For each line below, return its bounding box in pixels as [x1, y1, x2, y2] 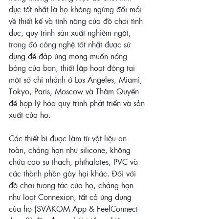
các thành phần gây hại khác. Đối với [9, 168, 138, 179]
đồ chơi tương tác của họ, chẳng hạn [9, 179, 136, 191]
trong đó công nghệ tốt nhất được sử [9, 39, 133, 50]
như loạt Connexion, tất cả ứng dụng [9, 191, 134, 203]
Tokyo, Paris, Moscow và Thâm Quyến [9, 86, 141, 97]
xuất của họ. [9, 109, 51, 121]
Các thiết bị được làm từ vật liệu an [9, 132, 129, 144]
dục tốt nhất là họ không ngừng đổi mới [9, 3, 144, 15]
